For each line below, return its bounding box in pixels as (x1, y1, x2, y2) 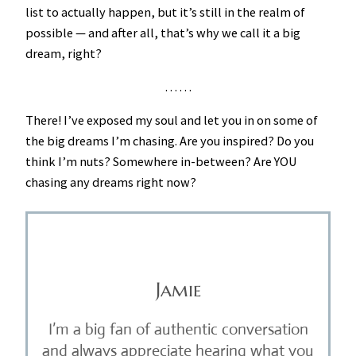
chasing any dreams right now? (25, 174, 196, 191)
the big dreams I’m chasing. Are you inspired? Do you (25, 133, 314, 149)
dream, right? (25, 44, 102, 61)
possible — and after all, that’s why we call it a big (25, 24, 300, 41)
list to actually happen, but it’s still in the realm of (25, 3, 305, 20)
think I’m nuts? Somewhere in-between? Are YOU (25, 153, 297, 170)
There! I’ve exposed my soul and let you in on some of (25, 112, 318, 129)
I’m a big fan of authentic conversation (48, 319, 308, 340)
